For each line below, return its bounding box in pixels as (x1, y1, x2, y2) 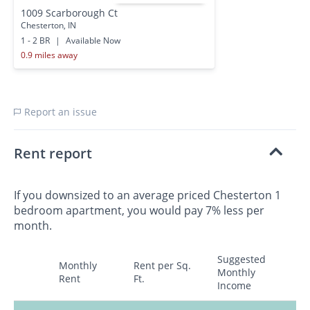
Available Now (64, 34, 120, 46)
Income (217, 279, 251, 293)
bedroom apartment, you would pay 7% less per (14, 203, 264, 219)
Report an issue (21, 105, 97, 119)
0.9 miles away (21, 48, 77, 61)
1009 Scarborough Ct (21, 6, 118, 19)
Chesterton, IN (21, 19, 76, 31)
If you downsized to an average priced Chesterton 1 (14, 188, 281, 203)
